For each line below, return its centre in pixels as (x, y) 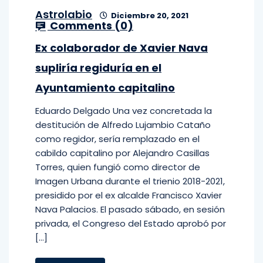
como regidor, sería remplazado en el (117, 139)
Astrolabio (64, 14)
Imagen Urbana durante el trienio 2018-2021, (130, 181)
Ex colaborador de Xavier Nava (122, 48)
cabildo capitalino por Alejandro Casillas (122, 153)
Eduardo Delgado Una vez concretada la (124, 111)
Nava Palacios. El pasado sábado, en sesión (130, 209)
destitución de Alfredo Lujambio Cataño (123, 125)
